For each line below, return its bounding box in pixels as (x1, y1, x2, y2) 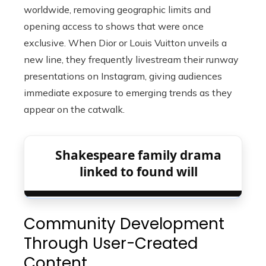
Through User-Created (24, 233, 198, 254)
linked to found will (79, 163, 198, 180)
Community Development (24, 213, 224, 235)
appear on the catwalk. (24, 103, 125, 115)
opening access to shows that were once (24, 20, 204, 32)
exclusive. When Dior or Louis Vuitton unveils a (24, 37, 227, 49)
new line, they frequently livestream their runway (24, 53, 239, 65)
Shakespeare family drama (55, 147, 221, 163)
